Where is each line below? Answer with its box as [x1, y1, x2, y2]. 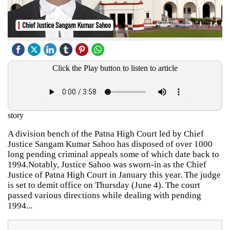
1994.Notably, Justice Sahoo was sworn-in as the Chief [8, 159, 206, 169]
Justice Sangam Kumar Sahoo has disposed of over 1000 [8, 139, 213, 149]
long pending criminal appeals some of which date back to [8, 149, 219, 159]
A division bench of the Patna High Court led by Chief [8, 128, 204, 139]
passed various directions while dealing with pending [8, 190, 201, 200]
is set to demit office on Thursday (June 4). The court [8, 180, 200, 190]
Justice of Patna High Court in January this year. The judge [8, 169, 221, 180]
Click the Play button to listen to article [52, 63, 178, 72]
